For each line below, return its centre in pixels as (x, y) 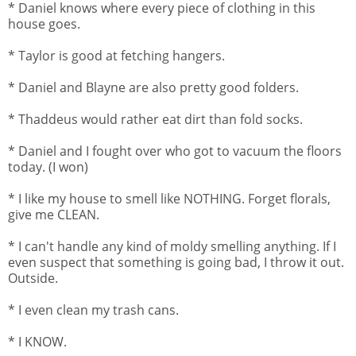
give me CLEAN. (54, 214)
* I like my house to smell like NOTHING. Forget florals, (169, 198)
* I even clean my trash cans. (93, 310)
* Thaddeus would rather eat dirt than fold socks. (155, 119)
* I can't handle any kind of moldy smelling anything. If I (172, 246)
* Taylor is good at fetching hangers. (116, 55)
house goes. (44, 23)
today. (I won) (48, 166)
